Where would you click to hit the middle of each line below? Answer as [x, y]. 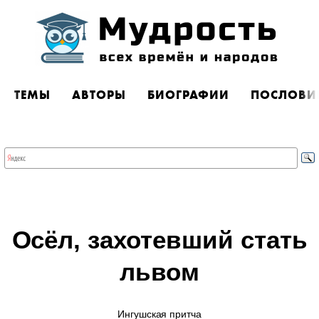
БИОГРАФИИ [188, 95]
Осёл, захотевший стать [159, 240]
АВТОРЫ [99, 95]
